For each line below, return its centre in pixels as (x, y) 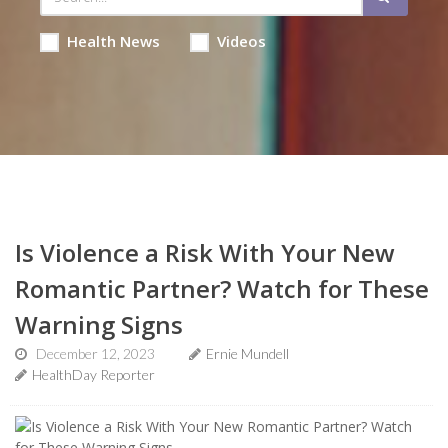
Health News (113, 41)
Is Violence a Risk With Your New (205, 252)
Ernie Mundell (247, 353)
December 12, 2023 (95, 353)
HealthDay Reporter (93, 374)
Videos (241, 41)
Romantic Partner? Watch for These (222, 288)
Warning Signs (99, 324)
